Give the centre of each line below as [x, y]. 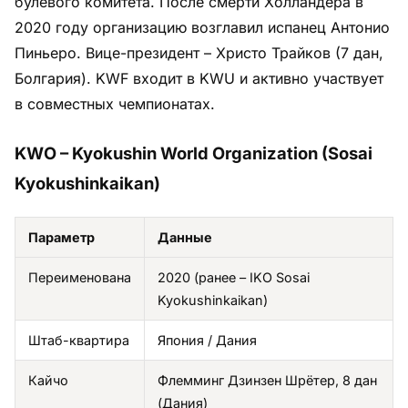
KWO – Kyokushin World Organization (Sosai [194, 153]
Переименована [80, 277]
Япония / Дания [207, 340]
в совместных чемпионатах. [115, 103]
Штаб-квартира [79, 340]
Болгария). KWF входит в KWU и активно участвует [199, 78]
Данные [185, 237]
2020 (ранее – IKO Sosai [234, 277]
